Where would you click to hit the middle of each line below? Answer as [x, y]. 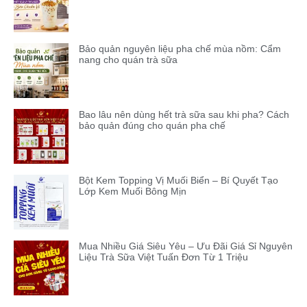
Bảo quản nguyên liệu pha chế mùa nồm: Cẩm [180, 48]
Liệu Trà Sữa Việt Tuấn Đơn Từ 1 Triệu [163, 257]
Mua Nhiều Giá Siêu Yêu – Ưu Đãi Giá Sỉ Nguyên [186, 246]
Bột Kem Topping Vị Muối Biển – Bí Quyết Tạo [179, 180]
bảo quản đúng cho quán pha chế [152, 125]
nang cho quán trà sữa [128, 59]
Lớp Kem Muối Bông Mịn [133, 191]
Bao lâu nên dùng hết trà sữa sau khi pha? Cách [184, 114]
